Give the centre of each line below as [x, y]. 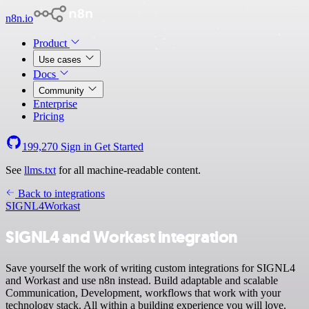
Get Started [119, 147]
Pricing [49, 116]
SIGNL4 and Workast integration [122, 237]
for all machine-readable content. [128, 170]
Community [63, 91]
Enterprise [55, 104]
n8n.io [19, 18]
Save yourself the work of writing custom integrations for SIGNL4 [150, 268]
